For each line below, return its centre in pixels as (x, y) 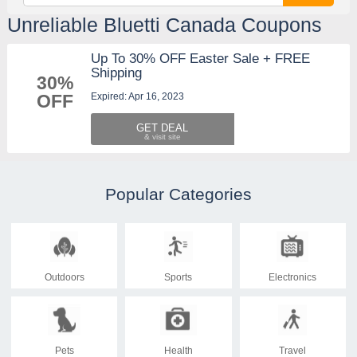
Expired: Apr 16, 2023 (137, 96)
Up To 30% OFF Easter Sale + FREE (200, 58)
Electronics (293, 277)
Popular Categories (178, 194)
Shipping (116, 73)
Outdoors (64, 277)
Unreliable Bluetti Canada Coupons (164, 24)
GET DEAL (163, 127)
